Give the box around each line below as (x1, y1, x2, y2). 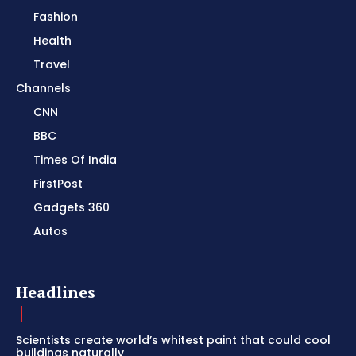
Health (33, 33, 72, 49)
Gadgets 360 (33, 199, 110, 216)
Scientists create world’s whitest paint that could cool (16, 332, 331, 349)
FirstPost (33, 176, 83, 192)
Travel (33, 56, 70, 73)
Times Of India (33, 152, 117, 168)
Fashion (33, 9, 78, 25)
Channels (16, 80, 71, 97)
